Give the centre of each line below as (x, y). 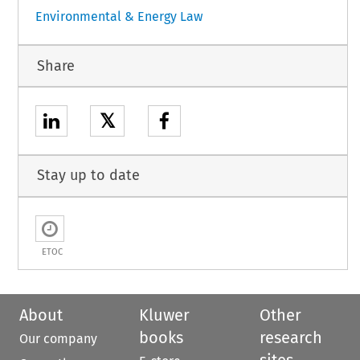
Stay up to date (88, 176)
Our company (58, 338)
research (290, 337)
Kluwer (165, 315)
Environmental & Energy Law (119, 17)
